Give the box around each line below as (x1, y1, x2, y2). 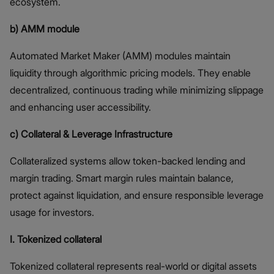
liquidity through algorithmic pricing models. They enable (10, 67, 251, 80)
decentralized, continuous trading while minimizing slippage (10, 84, 264, 97)
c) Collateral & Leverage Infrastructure (10, 128, 172, 141)
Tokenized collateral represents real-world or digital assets (10, 260, 257, 273)
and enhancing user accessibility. (10, 101, 151, 114)
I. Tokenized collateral (10, 233, 102, 246)
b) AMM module (10, 23, 80, 35)
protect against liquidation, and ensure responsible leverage (10, 189, 264, 202)
